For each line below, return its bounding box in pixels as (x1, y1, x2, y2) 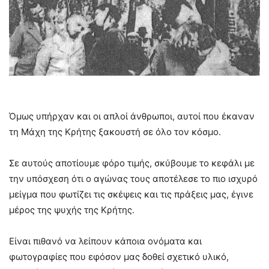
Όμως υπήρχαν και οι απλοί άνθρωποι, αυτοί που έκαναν (9, 110, 255, 122)
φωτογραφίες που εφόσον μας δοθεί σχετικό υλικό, (9, 251, 229, 263)
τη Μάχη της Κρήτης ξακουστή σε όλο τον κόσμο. (9, 126, 221, 138)
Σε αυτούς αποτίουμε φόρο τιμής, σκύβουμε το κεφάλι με (9, 157, 255, 169)
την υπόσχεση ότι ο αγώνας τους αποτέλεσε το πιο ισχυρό (9, 173, 258, 185)
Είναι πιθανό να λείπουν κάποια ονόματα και (9, 235, 202, 247)
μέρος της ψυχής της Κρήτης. (9, 204, 134, 216)
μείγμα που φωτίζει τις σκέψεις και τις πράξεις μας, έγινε (9, 189, 253, 201)
